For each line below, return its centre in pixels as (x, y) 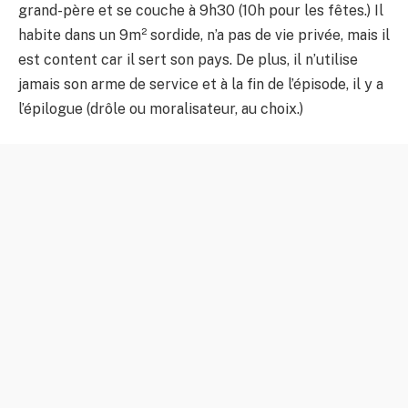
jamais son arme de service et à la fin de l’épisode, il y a (201, 84)
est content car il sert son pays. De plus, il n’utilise (188, 60)
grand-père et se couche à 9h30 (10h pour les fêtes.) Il (201, 10)
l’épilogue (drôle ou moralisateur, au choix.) (161, 109)
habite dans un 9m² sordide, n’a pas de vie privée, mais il (204, 35)
